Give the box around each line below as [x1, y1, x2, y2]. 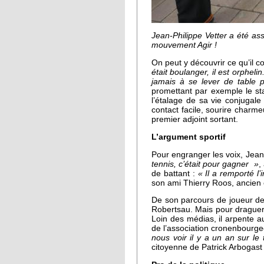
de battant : [151, 169, 198, 178]
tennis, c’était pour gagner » [151, 159, 259, 169]
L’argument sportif [151, 132, 228, 141]
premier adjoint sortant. [151, 115, 240, 124]
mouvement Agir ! [151, 41, 217, 49]
